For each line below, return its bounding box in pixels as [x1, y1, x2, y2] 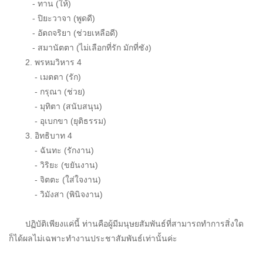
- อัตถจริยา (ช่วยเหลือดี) [9, 28, 118, 38]
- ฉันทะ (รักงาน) [9, 145, 94, 155]
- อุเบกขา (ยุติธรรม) [9, 116, 106, 126]
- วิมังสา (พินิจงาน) [9, 189, 103, 199]
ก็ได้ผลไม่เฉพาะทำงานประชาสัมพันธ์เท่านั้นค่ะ [9, 233, 177, 243]
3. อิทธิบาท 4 [9, 130, 72, 140]
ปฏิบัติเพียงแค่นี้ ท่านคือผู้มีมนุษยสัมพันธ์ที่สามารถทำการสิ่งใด [9, 218, 244, 228]
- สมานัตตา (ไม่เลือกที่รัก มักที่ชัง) [9, 42, 151, 52]
